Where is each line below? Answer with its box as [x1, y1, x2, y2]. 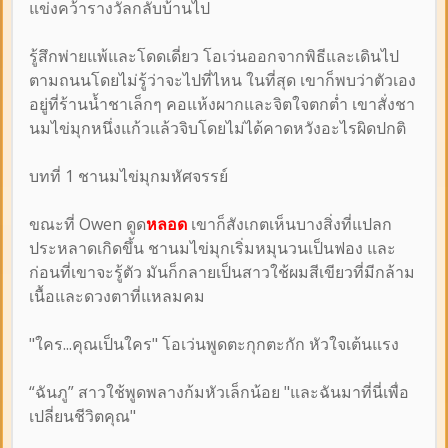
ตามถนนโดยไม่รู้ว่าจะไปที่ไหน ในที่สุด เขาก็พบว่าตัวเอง [29, 68, 416, 91]
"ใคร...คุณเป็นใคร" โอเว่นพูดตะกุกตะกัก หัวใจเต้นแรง [29, 332, 399, 355]
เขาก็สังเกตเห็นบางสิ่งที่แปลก [187, 212, 392, 235]
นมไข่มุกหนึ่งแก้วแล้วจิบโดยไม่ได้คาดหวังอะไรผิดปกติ [29, 116, 406, 139]
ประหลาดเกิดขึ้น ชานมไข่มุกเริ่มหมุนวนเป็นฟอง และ [29, 236, 396, 259]
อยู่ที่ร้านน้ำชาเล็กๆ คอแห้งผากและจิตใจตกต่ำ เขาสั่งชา [29, 92, 415, 115]
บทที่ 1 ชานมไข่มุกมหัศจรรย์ [29, 164, 228, 187]
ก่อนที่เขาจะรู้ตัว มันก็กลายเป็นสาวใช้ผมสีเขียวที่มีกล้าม [29, 260, 415, 283]
